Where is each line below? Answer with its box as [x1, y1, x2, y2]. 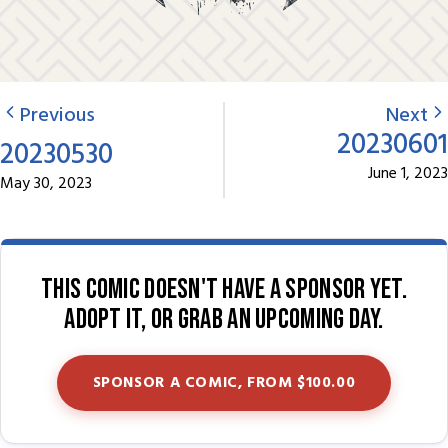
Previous [20, 100, 95, 133]
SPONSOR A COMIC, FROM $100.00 [92, 371, 356, 396]
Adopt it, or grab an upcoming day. [64, 303, 384, 337]
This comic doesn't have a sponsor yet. [41, 273, 407, 307]
